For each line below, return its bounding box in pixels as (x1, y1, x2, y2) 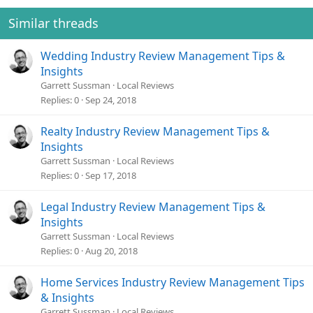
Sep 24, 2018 (85, 93, 136, 106)
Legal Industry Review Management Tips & (41, 198, 265, 214)
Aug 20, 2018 (85, 244, 138, 257)
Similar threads (8, 14, 99, 31)
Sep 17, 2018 (85, 168, 136, 182)
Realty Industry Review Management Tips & (41, 123, 270, 139)
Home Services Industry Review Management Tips (41, 274, 305, 290)
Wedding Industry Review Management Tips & (41, 48, 285, 64)
